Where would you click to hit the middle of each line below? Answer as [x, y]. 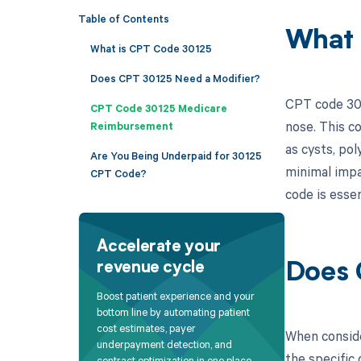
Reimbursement [131, 125]
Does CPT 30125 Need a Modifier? [175, 78]
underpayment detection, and [165, 344]
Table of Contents [123, 18]
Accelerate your [159, 247]
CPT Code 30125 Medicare [158, 108]
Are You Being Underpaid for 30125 [176, 155]
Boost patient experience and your [176, 296]
